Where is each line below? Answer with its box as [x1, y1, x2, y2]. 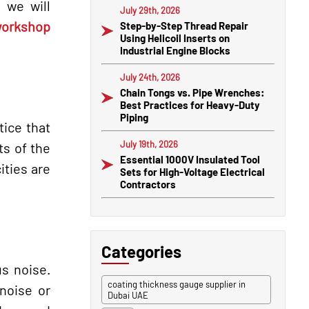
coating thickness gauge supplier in [108, 279, 246, 290]
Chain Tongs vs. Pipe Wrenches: [120, 86, 264, 99]
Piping [120, 111, 148, 123]
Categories [101, 241, 181, 261]
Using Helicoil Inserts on [120, 32, 230, 44]
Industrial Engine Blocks [120, 44, 230, 57]
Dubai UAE [108, 290, 148, 301]
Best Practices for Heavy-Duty [120, 99, 260, 111]
